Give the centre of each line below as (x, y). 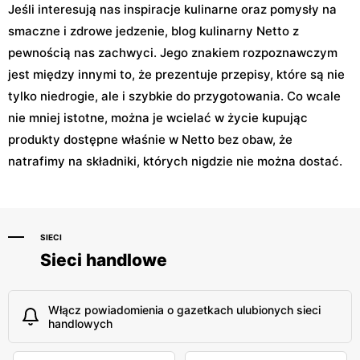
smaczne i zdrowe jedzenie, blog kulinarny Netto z (153, 31)
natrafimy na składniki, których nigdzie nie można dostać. (175, 162)
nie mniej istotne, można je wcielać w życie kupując (158, 118)
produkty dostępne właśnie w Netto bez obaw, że (150, 140)
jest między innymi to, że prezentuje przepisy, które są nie (176, 75)
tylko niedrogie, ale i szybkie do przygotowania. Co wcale (174, 96)
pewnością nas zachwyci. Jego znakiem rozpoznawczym (173, 53)
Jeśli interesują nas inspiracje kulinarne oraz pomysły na (172, 10)
